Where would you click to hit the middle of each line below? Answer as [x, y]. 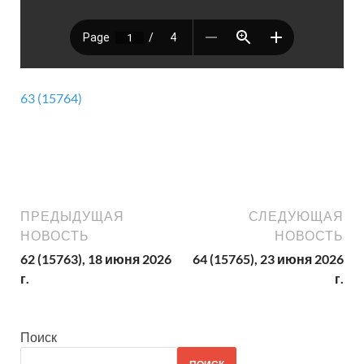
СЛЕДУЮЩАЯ [296, 216]
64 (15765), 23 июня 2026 [268, 258]
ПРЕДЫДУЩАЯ [72, 216]
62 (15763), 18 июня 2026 [96, 258]
